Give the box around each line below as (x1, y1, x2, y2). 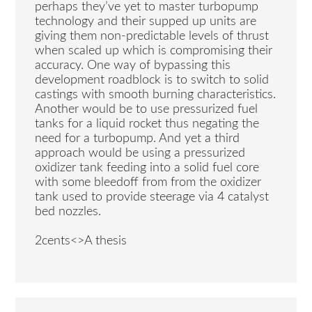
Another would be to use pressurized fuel (35, 103, 258, 116)
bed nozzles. (35, 205, 102, 219)
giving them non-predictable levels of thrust (35, 30, 270, 43)
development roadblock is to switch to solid (35, 74, 270, 87)
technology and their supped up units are (35, 15, 257, 29)
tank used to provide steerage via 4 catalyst (35, 191, 270, 204)
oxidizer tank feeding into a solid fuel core (35, 162, 260, 175)
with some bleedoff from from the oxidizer (35, 176, 262, 189)
